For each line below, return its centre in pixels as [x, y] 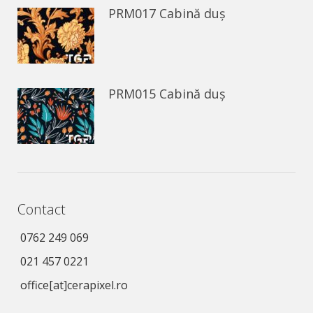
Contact [42, 209]
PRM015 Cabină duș [167, 94]
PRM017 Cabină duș [167, 13]
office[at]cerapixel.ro [74, 285]
